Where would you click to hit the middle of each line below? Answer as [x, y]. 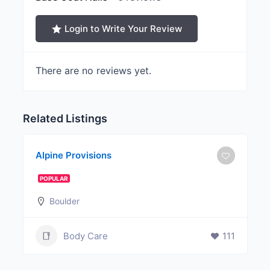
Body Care [85, 236]
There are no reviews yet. [93, 71]
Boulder [64, 201]
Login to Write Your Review [123, 28]
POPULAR [54, 179]
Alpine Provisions [73, 155]
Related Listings [65, 119]
